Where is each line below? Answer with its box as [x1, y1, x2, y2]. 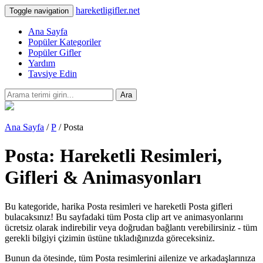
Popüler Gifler [28, 48, 81, 58]
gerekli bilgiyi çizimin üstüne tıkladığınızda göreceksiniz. [5, 232, 215, 243]
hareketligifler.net [76, 5, 140, 15]
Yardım [28, 58, 55, 68]
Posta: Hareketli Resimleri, [5, 145, 222, 167]
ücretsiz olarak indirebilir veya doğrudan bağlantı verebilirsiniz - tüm [5, 222, 257, 232]
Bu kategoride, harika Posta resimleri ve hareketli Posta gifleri [5, 201, 232, 211]
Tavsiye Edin [28, 69, 77, 79]
